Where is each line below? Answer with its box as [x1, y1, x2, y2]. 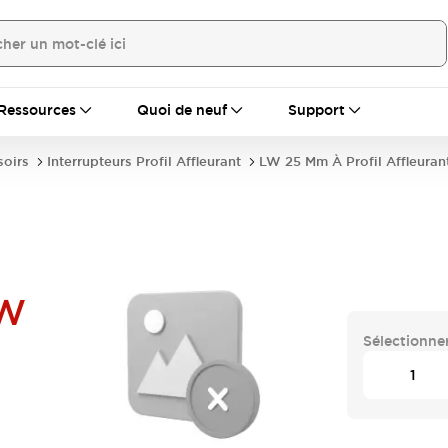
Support [288, 101, 345, 119]
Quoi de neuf [137, 101, 227, 119]
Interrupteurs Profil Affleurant [47, 153, 241, 170]
